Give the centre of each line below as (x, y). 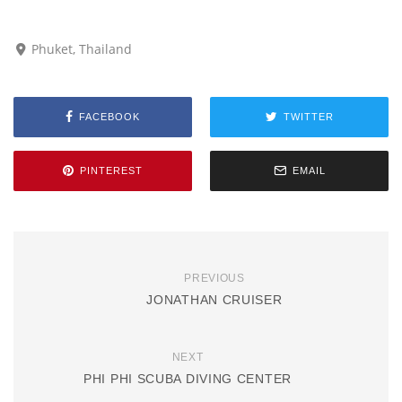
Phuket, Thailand (82, 48)
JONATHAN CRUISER (214, 299)
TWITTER (308, 117)
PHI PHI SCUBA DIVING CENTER (188, 378)
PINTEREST (111, 171)
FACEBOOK (109, 117)
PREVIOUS (214, 278)
